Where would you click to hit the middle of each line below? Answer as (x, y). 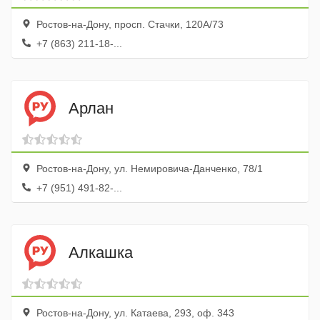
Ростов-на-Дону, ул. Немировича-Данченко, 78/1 (148, 169)
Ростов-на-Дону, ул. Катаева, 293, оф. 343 (134, 313)
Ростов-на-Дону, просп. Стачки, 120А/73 (129, 24)
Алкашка (101, 252)
